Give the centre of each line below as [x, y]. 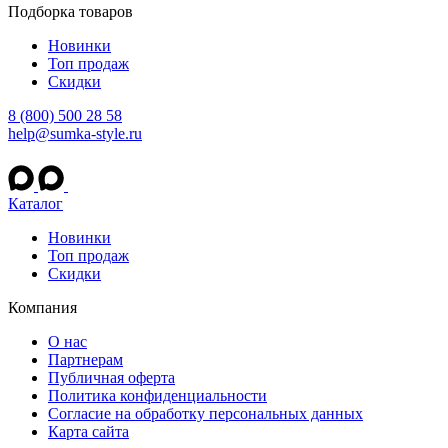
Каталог [35, 203]
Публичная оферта [111, 377]
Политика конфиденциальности [157, 395]
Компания [42, 307]
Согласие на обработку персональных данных [205, 413]
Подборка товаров [70, 11]
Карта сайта [88, 431]
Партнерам [85, 359]
